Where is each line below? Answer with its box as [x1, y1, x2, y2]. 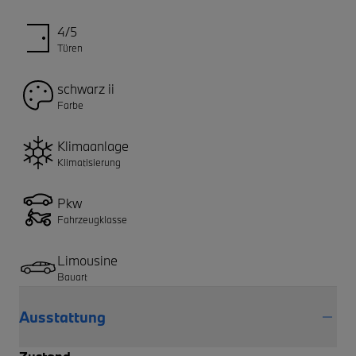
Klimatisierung [57, 155, 121, 168]
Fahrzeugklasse [57, 212, 127, 226]
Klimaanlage [57, 137, 129, 154]
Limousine [57, 251, 118, 269]
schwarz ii [57, 79, 114, 97]
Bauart [57, 269, 87, 283]
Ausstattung [19, 307, 106, 327]
